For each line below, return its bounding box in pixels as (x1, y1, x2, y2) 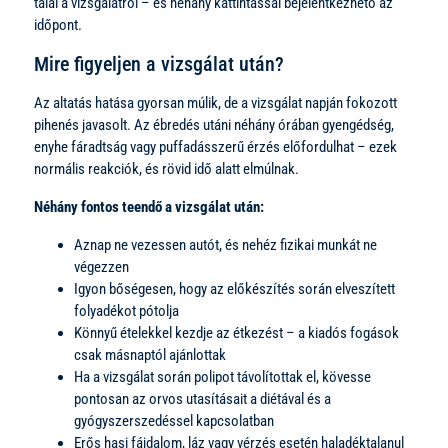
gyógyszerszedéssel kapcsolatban (74, 411, 274, 430)
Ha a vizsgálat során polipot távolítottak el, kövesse (74, 367, 371, 386)
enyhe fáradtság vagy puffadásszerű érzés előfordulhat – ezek (34, 137, 397, 156)
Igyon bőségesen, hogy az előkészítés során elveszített (74, 279, 395, 298)
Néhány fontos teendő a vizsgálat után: (34, 197, 264, 216)
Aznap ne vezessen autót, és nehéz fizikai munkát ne (74, 235, 377, 254)
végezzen (74, 257, 129, 276)
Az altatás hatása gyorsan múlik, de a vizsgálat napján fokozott (34, 93, 397, 112)
